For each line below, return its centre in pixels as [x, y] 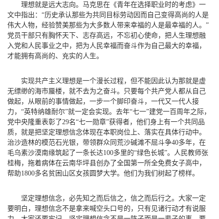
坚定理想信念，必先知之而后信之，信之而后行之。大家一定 [113, 198]
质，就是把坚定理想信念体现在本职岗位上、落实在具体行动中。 [107, 132]
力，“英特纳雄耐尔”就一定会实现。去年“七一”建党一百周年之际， [109, 111]
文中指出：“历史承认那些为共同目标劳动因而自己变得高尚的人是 [108, 15]
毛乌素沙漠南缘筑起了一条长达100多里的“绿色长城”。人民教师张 [108, 153]
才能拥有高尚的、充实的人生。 [55, 56]
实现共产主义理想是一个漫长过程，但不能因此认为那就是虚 [113, 81]
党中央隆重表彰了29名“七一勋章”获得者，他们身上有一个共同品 [106, 122]
